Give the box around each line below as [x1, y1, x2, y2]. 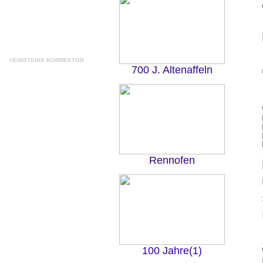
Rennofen [149, 154, 195, 166]
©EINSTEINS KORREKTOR [9, 57, 84, 63]
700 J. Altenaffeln [131, 64, 213, 76]
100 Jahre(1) [141, 245, 202, 257]
